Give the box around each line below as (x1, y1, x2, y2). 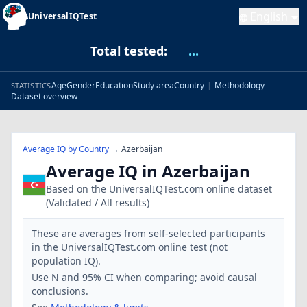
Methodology (214, 79, 265, 91)
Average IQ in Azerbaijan (46, 160, 250, 182)
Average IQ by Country (23, 143, 109, 155)
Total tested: (90, 42, 167, 59)
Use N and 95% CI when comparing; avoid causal (32, 271, 257, 284)
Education (95, 79, 133, 91)
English (250, 9, 288, 24)
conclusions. (32, 284, 88, 297)
